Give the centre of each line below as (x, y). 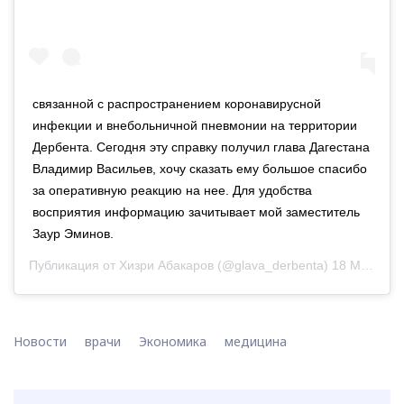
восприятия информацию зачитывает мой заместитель (196, 211)
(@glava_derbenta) (273, 265)
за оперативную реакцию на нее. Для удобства (172, 190)
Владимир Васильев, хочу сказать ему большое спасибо (200, 168)
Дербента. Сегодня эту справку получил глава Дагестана (201, 147)
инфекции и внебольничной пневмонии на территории (195, 125)
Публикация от (74, 265)
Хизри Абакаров (166, 265)
